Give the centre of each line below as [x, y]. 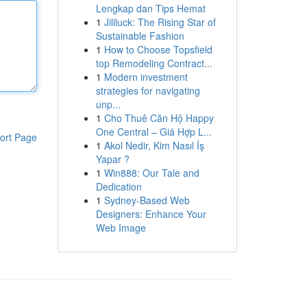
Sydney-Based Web [147, 200]
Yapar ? [112, 159]
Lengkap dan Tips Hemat [150, 8]
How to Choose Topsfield [158, 49]
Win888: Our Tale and [151, 173]
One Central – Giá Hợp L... [153, 132]
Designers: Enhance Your [151, 214]
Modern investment [146, 77]
